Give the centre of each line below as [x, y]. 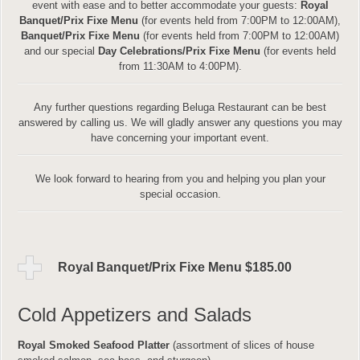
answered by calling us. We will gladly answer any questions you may [180, 123]
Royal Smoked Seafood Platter [94, 345]
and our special [61, 51]
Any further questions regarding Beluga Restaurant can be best [180, 107]
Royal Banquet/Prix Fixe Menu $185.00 [175, 267]
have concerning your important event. [180, 138]
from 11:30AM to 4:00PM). [180, 66]
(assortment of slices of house [242, 345]
